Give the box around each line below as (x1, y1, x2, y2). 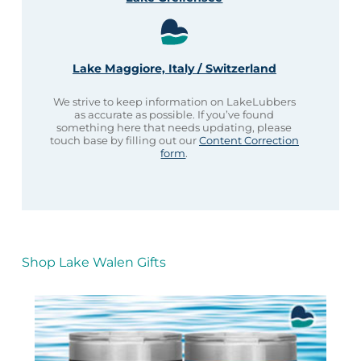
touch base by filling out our (49, 134, 199, 147)
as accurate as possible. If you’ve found (74, 108, 275, 122)
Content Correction (198, 134, 299, 147)
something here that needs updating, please (56, 121, 293, 135)
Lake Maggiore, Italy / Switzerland (72, 61, 276, 77)
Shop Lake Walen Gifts (21, 254, 166, 270)
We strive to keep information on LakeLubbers (52, 95, 296, 109)
